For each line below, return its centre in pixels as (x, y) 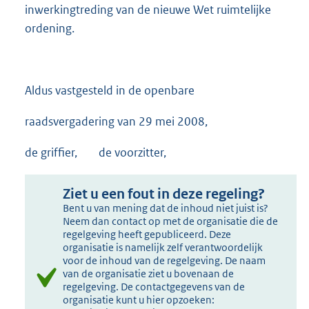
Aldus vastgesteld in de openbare (110, 91)
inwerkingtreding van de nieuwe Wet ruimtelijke (148, 10)
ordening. (50, 29)
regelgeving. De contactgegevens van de (154, 287)
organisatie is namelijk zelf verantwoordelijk (163, 248)
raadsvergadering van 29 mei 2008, (116, 122)
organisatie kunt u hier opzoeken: (139, 300)
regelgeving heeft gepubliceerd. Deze (147, 235)
